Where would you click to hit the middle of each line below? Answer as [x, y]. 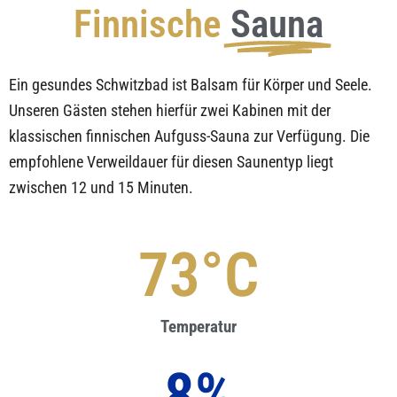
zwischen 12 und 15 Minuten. [101, 187]
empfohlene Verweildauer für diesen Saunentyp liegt [171, 161]
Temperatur [198, 326]
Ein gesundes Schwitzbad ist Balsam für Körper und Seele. [191, 84]
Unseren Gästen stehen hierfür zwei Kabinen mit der [170, 110]
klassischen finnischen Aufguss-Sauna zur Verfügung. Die [189, 136]
